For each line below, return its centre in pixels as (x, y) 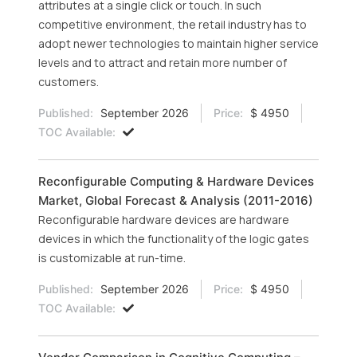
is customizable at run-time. (112, 258)
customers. (69, 82)
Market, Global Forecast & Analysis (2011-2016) (176, 200)
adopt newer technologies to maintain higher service (178, 43)
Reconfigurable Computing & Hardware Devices (176, 181)
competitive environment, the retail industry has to (173, 24)
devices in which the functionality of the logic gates (174, 239)
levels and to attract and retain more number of (163, 63)
